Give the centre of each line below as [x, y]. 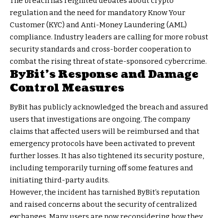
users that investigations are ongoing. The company [100, 119]
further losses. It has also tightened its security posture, [107, 156]
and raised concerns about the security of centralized [103, 205]
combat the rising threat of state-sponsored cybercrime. [108, 61]
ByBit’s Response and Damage [104, 74]
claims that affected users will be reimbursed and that [105, 132]
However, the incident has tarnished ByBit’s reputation [105, 192]
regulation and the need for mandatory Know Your [98, 12]
